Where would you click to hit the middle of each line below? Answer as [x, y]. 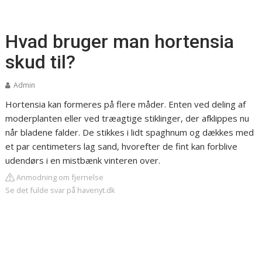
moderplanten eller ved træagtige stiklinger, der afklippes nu [127, 118]
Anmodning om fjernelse [59, 177]
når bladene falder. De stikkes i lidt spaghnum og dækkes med [130, 132]
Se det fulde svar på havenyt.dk [61, 190]
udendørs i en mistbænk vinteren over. [83, 160]
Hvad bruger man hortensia [120, 42]
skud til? [41, 62]
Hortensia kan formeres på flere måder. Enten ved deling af [126, 104]
